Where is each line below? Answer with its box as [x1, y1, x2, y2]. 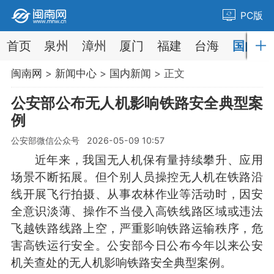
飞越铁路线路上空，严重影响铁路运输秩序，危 [10, 220, 264, 235]
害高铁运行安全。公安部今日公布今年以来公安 [10, 237, 264, 253]
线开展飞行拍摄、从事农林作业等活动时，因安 [10, 186, 264, 201]
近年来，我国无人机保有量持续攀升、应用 [10, 152, 264, 167]
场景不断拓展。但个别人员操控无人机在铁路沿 [10, 169, 264, 184]
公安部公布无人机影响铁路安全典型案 [10, 94, 264, 112]
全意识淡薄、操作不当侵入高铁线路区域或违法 [10, 203, 264, 218]
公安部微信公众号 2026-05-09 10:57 [10, 135, 165, 146]
